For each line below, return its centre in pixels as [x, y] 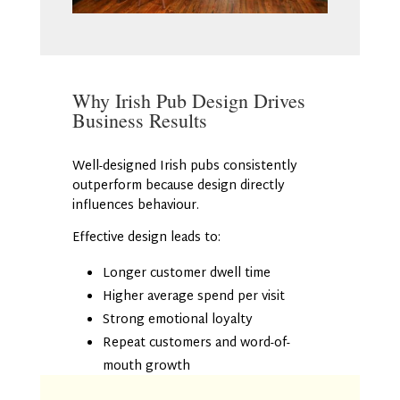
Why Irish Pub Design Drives [188, 100]
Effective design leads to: [146, 237]
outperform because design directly [178, 186]
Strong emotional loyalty [177, 320]
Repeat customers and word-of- [196, 343]
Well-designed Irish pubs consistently [184, 166]
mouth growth [146, 366]
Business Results [139, 120]
